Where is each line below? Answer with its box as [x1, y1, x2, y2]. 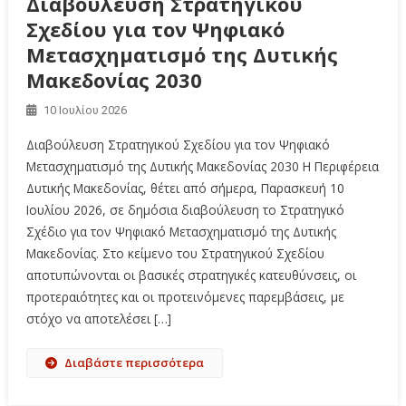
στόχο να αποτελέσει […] [25, 309, 171, 327]
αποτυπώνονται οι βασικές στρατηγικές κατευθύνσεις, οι [25, 266, 356, 284]
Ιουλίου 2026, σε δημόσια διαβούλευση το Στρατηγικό [25, 200, 344, 218]
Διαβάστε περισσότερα [63, 353, 204, 371]
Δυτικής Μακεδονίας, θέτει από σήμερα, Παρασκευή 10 [25, 179, 344, 197]
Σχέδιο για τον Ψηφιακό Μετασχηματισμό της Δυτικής [25, 222, 336, 240]
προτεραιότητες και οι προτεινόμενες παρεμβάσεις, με [25, 287, 344, 305]
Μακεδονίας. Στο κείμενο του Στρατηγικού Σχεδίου [25, 244, 324, 262]
